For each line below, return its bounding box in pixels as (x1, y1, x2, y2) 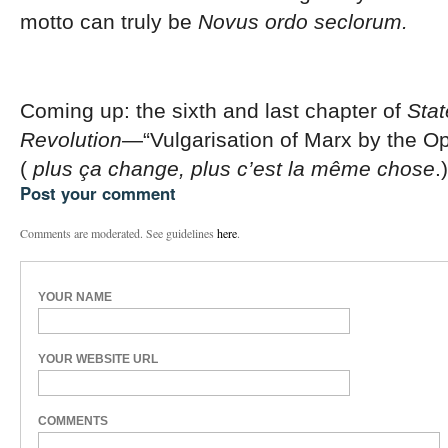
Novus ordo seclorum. (198, 9, 408, 33)
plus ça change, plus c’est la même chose (33, 156, 435, 180)
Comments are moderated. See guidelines (20, 224, 217, 241)
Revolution (20, 127, 122, 151)
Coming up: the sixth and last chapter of (20, 98, 407, 122)
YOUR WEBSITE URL (37, 352, 158, 367)
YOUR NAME (37, 290, 112, 305)
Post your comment (20, 180, 176, 205)
